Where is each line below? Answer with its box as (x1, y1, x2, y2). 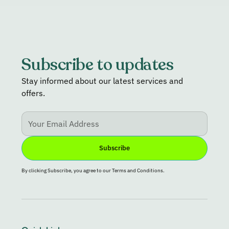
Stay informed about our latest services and (21, 75, 184, 86)
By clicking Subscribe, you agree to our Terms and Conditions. (21, 167, 165, 174)
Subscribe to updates (21, 53, 174, 76)
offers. (21, 87, 45, 98)
